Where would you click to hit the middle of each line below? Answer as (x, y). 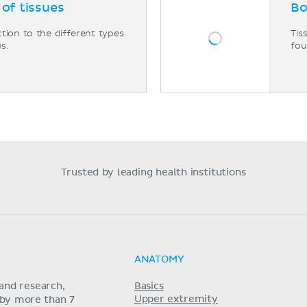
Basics (149, 286)
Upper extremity (176, 299)
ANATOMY (159, 260)
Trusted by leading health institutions (153, 173)
